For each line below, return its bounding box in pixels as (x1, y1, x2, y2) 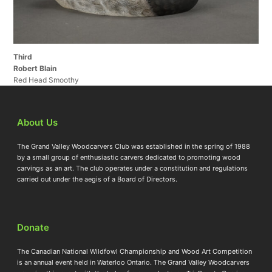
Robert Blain (13, 64, 57, 73)
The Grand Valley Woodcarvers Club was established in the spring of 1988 (17, 142, 251, 151)
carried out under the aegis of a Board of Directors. (17, 175, 178, 184)
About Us (17, 117, 58, 129)
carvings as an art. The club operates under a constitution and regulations (17, 164, 248, 173)
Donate (17, 222, 50, 234)
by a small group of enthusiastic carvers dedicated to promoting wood (17, 153, 241, 162)
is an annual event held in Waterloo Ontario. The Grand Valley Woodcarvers (17, 258, 250, 267)
